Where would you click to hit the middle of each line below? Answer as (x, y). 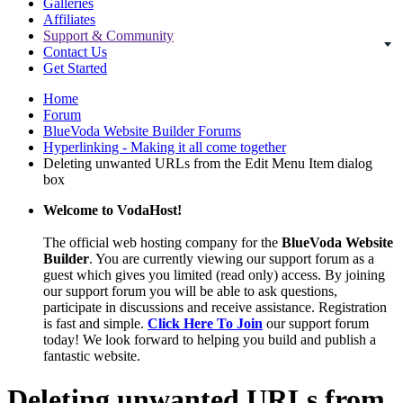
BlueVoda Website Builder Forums (142, 131)
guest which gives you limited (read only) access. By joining (214, 275)
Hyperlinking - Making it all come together (165, 147)
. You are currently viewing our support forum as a (232, 259)
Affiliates (69, 19)
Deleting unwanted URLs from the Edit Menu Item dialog (208, 163)
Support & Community (108, 36)
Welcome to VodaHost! (112, 210)
